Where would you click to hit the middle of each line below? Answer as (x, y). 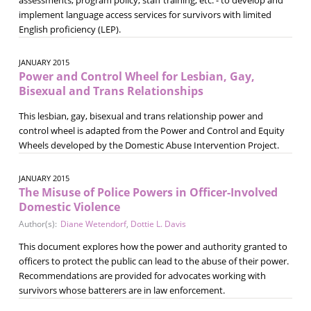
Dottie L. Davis (158, 224)
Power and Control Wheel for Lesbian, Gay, (136, 76)
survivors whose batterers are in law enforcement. (121, 290)
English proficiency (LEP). (69, 29)
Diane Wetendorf (93, 224)
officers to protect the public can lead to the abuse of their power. (153, 261)
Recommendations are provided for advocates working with (142, 275)
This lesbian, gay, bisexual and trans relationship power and (141, 116)
